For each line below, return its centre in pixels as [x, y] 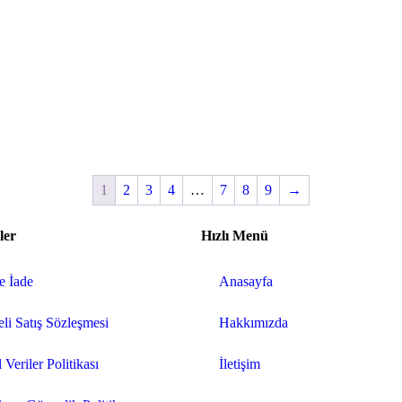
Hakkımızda [253, 322]
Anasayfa [246, 281]
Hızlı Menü [235, 235]
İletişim [240, 363]
